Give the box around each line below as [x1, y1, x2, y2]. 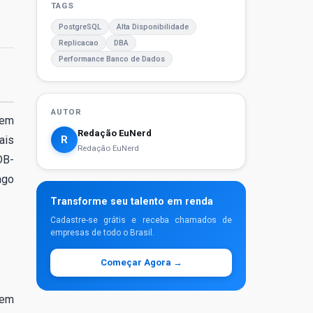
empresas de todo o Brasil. [50, 227, 154, 238]
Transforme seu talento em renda [50, 195, 213, 207]
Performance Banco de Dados [59, 54, 165, 64]
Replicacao [59, 38, 99, 48]
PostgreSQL [59, 22, 101, 31]
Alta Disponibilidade [117, 22, 189, 31]
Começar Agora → [100, 257, 182, 268]
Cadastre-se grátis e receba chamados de [50, 214, 232, 225]
